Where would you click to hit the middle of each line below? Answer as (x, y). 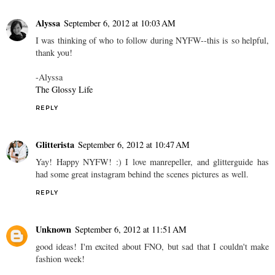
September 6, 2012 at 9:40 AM (138, 44)
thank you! (54, 146)
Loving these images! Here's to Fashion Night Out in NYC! (140, 61)
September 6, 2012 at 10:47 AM (134, 238)
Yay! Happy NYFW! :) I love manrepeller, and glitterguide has (152, 255)
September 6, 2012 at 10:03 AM (120, 117)
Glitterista (55, 238)
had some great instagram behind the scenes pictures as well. (142, 268)
